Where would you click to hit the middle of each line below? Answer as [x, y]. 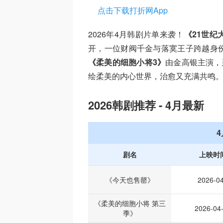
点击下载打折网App [133, 10]
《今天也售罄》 [130, 180]
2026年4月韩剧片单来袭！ [136, 34]
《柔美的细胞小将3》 [127, 62]
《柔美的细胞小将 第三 [130, 203]
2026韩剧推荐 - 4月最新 [146, 105]
